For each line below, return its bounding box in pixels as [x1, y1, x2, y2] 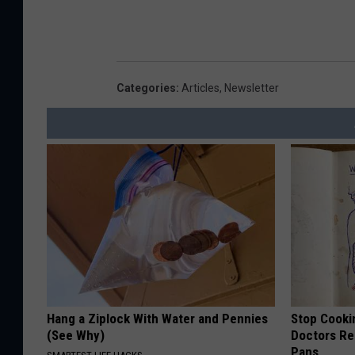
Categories [116, 82, 176, 95]
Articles [181, 82, 219, 95]
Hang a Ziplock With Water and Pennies [47, 311, 268, 327]
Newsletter [224, 82, 279, 95]
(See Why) [47, 327, 105, 344]
